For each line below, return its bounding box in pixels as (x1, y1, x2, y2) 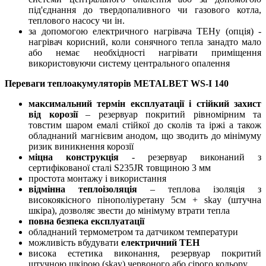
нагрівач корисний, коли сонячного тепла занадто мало (28, 36, 261, 47)
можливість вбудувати (28, 237, 121, 248)
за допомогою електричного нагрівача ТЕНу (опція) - (28, 26, 261, 36)
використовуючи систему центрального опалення (28, 58, 230, 68)
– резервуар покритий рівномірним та (77, 109, 261, 119)
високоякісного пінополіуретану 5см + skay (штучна (28, 194, 261, 205)
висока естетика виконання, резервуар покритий (28, 248, 261, 258)
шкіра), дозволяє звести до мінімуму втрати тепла (28, 205, 230, 216)
